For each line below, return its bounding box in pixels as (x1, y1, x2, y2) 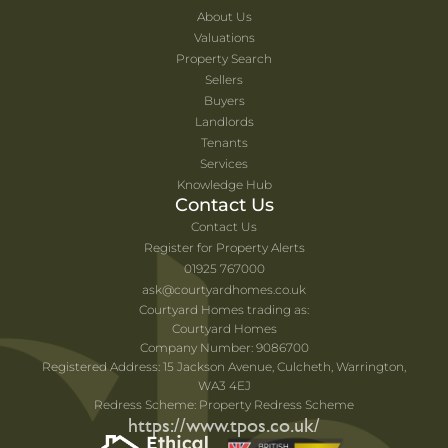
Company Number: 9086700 (139, 340, 309, 356)
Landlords (194, 114, 254, 130)
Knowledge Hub (176, 177, 272, 193)
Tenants (200, 135, 248, 151)
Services (200, 156, 248, 172)
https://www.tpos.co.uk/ (128, 410, 320, 440)
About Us (196, 9, 252, 25)
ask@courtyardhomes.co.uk (142, 282, 306, 298)
